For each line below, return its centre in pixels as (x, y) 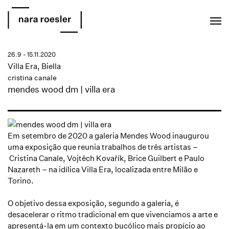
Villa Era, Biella (34, 66)
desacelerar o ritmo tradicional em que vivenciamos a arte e (113, 214)
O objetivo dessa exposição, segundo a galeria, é (93, 203)
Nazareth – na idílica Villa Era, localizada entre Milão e (103, 169)
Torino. (21, 181)
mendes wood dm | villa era (61, 89)
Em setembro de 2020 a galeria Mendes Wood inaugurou (109, 136)
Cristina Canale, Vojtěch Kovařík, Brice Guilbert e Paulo (106, 158)
